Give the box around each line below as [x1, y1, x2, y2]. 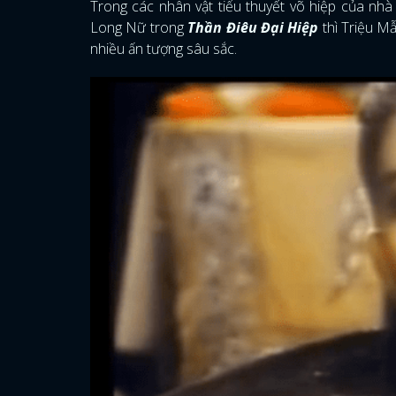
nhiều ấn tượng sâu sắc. [90, 39, 237, 58]
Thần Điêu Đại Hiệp [187, 18, 319, 37]
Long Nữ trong [90, 18, 188, 37]
